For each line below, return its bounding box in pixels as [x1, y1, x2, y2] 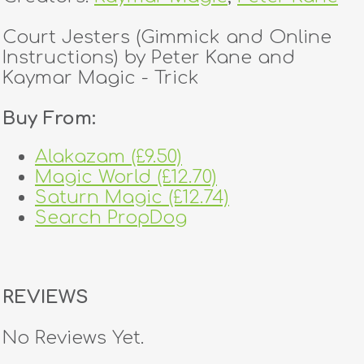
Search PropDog [35, 207, 187, 228]
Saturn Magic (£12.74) [35, 187, 229, 208]
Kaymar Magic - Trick [2, 67, 199, 88]
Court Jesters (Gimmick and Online [2, 27, 331, 47]
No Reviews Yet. [2, 327, 144, 348]
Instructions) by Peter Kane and [2, 47, 295, 67]
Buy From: [2, 108, 96, 128]
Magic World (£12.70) [35, 167, 217, 188]
